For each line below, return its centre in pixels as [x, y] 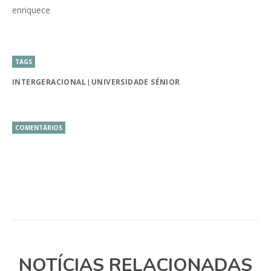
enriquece [31, 10]
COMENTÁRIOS [39, 128]
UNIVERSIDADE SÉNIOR [136, 82]
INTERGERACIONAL [49, 82]
